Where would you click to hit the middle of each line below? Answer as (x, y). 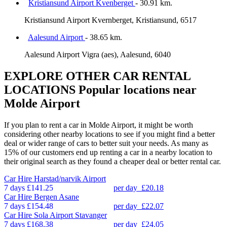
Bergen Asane (56, 197)
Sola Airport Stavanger (70, 215)
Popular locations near (136, 89)
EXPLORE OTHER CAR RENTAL (97, 76)
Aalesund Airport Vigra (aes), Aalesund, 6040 (98, 54)
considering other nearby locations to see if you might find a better (109, 134)
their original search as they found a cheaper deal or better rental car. (112, 161)
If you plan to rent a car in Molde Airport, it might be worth (99, 125)
